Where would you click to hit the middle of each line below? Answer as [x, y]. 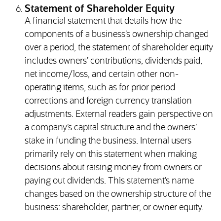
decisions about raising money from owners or [113, 168]
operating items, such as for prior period [100, 88]
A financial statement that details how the [103, 21]
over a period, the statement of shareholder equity [119, 48]
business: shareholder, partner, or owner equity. [114, 208]
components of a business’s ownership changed [116, 35]
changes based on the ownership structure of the [118, 195]
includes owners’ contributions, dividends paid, [113, 61]
